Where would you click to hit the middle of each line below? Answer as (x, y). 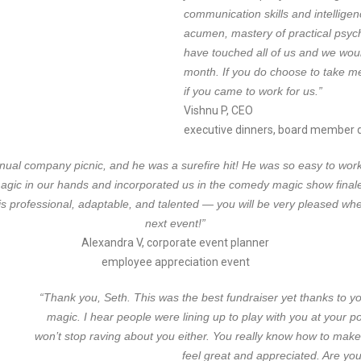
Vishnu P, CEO (218, 110)
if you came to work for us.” (253, 91)
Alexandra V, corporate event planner (175, 243)
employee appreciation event (175, 262)
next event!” (175, 223)
